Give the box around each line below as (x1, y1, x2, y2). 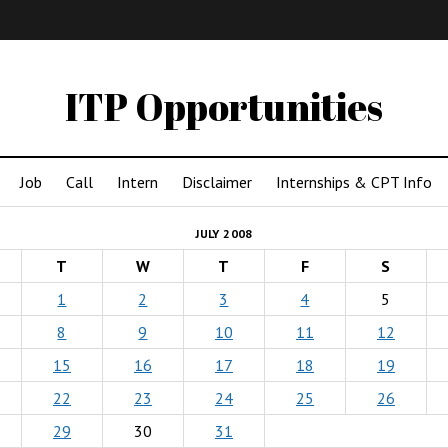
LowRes (329, 54, 392, 72)
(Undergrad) (114, 54, 205, 72)
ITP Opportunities (65, 81, 383, 132)
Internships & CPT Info (276, 172, 432, 192)
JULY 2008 (195, 226, 253, 241)
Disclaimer (182, 172, 252, 192)
